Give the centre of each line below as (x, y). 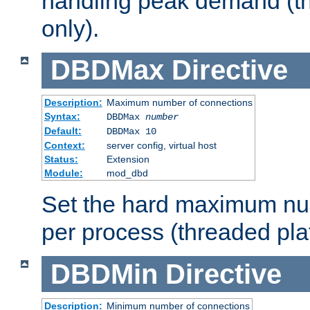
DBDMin (104, 274)
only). (70, 28)
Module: (63, 173)
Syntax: (62, 116)
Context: (64, 145)
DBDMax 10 (131, 131)
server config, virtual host (161, 145)
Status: (61, 159)
